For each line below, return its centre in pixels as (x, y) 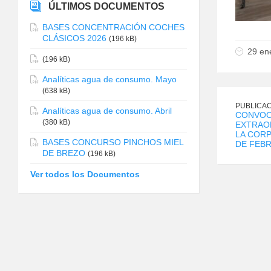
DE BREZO (64, 153)
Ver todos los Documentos (85, 174)
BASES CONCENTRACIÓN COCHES (113, 27)
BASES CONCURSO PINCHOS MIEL (113, 142)
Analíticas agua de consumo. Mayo (109, 79)
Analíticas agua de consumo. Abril (107, 110)
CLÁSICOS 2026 (74, 38)
